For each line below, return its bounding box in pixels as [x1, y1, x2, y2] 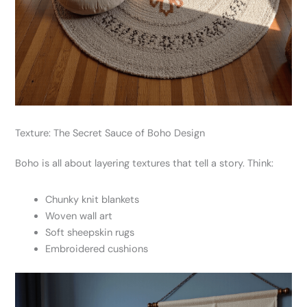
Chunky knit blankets [45, 193, 140, 207]
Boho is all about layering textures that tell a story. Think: [15, 157, 274, 171]
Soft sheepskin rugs [45, 226, 135, 240]
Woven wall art [45, 210, 113, 223]
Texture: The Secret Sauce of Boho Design [15, 127, 206, 140]
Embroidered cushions [45, 243, 149, 256]
